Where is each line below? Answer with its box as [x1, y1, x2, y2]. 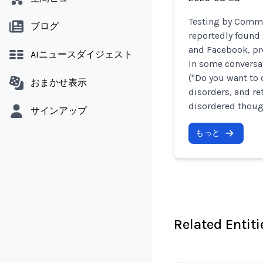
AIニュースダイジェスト [31, 49, 133, 60]
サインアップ [31, 105, 87, 116]
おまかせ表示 [31, 77, 87, 88]
